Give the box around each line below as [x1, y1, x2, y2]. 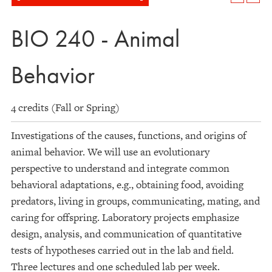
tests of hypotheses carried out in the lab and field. [11, 243, 234, 257]
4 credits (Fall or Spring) [11, 100, 120, 115]
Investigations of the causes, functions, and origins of [11, 128, 246, 143]
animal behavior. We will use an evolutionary [11, 144, 209, 159]
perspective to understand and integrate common [11, 161, 229, 175]
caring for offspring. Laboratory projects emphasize [11, 210, 239, 225]
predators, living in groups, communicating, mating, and [11, 194, 260, 208]
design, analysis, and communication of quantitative [11, 226, 242, 241]
